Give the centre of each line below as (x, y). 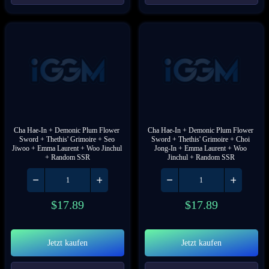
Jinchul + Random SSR (201, 157)
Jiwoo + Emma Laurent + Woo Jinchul (67, 148)
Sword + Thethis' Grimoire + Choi (200, 139)
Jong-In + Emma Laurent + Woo (200, 148)
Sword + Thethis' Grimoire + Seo (67, 139)
